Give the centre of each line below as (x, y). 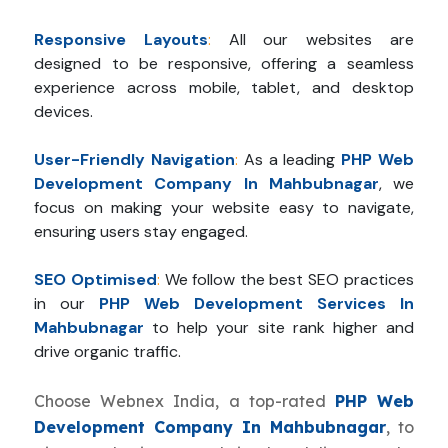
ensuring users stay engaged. (141, 232)
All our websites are (321, 40)
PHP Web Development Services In (256, 304)
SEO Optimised (96, 280)
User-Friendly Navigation (135, 160)
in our (67, 304)
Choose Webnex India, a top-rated (184, 401)
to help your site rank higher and (279, 328)
